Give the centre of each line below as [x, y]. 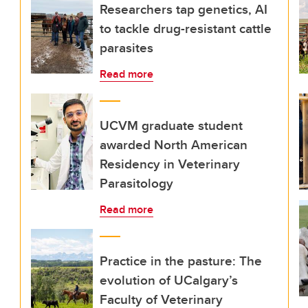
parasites [126, 47]
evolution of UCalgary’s [169, 280]
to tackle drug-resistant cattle [186, 28]
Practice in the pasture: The [181, 261]
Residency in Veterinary [170, 164]
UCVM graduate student [171, 125]
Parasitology [136, 183]
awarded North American [174, 144]
